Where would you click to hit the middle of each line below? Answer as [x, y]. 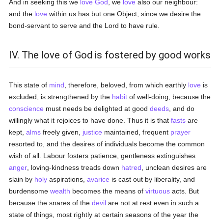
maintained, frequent [137, 132]
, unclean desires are [174, 167]
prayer [181, 132]
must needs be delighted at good [97, 109]
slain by [22, 179]
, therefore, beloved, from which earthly [126, 85]
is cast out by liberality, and [152, 179]
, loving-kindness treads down [74, 167]
